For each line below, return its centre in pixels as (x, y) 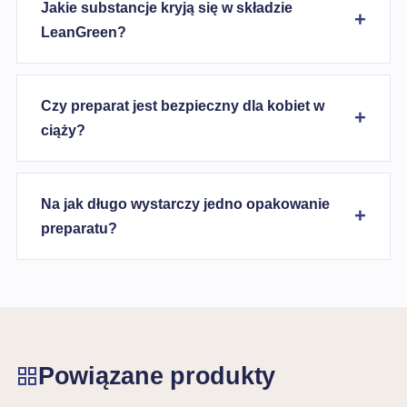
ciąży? (63, 130)
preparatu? (79, 228)
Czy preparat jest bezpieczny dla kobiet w (183, 106)
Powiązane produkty (157, 376)
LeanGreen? (84, 32)
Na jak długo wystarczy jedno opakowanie (185, 204)
